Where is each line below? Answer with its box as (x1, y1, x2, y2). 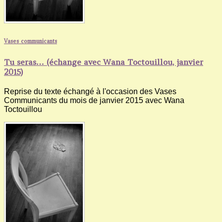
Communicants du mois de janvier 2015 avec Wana (4, 96, 184, 105)
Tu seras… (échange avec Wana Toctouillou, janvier (4, 56, 203, 67)
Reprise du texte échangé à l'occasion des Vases (4, 87, 176, 96)
